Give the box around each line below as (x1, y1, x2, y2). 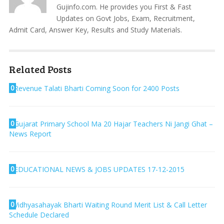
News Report (8, 128, 51, 138)
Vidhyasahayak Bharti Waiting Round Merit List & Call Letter (13, 199, 207, 209)
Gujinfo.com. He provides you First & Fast (56, 1, 191, 11)
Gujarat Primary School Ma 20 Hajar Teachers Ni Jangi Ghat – (13, 118, 213, 128)
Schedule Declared (8, 209, 69, 219)
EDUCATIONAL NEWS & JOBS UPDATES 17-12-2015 (13, 164, 184, 174)
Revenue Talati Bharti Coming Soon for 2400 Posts (13, 83, 179, 93)
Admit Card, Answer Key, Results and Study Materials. (8, 24, 182, 34)
